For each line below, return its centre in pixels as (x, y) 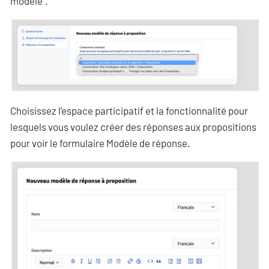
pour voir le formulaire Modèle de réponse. (100, 143)
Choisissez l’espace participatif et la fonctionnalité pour (129, 110)
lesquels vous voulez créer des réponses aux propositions (133, 127)
